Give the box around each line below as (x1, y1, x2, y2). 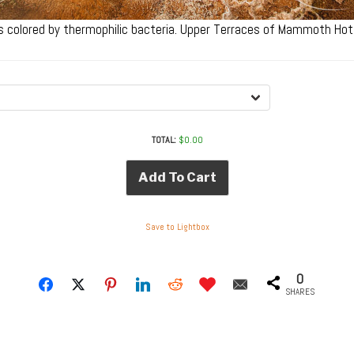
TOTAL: (151, 133, 176, 146)
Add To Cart (137, 169, 217, 185)
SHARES (285, 286, 315, 298)
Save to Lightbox (145, 220, 209, 234)
